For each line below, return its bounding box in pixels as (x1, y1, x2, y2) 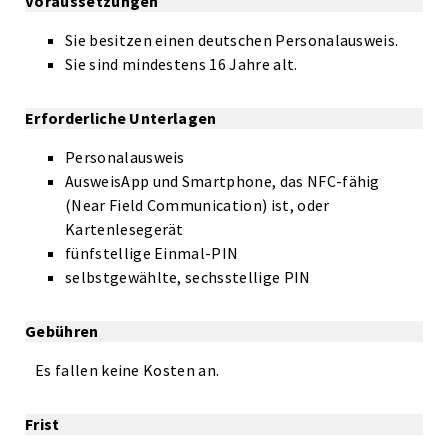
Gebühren (25, 321, 99, 341)
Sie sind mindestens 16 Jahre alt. (65, 54, 298, 74)
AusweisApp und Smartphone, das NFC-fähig (65, 171, 380, 191)
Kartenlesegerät (65, 219, 184, 239)
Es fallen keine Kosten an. (35, 360, 220, 380)
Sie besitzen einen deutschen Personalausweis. (65, 30, 399, 50)
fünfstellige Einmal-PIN (65, 243, 239, 263)
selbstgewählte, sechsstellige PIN (65, 267, 311, 287)
